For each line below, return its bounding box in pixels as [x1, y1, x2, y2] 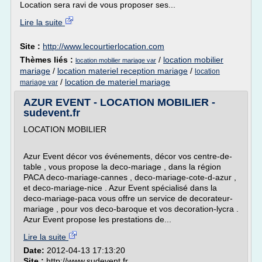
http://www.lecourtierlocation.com [43, 42, 164, 51]
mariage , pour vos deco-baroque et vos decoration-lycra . [23, 204, 239, 213]
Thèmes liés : [20, 55, 75, 64]
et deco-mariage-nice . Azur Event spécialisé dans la [23, 183, 217, 192]
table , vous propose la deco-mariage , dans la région [23, 162, 221, 171]
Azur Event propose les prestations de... [23, 215, 171, 224]
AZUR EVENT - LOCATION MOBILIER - [23, 96, 215, 108]
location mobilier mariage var [75, 57, 156, 64]
